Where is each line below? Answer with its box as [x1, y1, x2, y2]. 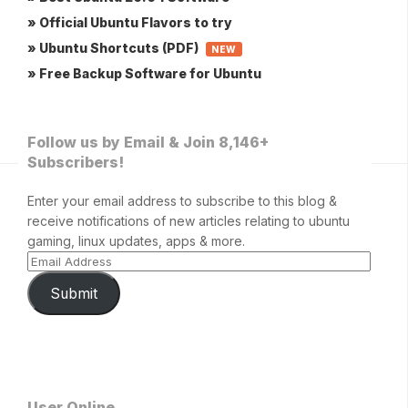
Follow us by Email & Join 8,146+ [27, 133, 269, 152]
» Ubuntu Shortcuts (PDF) [27, 40, 201, 56]
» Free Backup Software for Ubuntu [27, 66, 261, 82]
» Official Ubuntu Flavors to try [27, 15, 232, 30]
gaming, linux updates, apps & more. [27, 233, 245, 250]
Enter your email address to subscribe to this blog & [27, 193, 337, 209]
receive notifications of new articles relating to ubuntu [27, 213, 350, 229]
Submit [49, 284, 97, 302]
